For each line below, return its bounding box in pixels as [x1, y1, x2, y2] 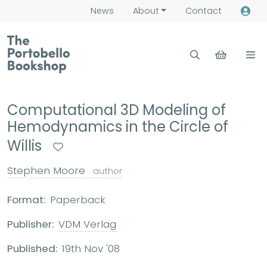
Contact [185, 5, 222, 17]
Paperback [50, 193, 105, 207]
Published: [7, 241, 57, 256]
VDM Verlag [58, 217, 116, 231]
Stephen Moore [7, 163, 88, 178]
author [93, 165, 122, 177]
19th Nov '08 [62, 241, 120, 256]
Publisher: [7, 217, 54, 231]
